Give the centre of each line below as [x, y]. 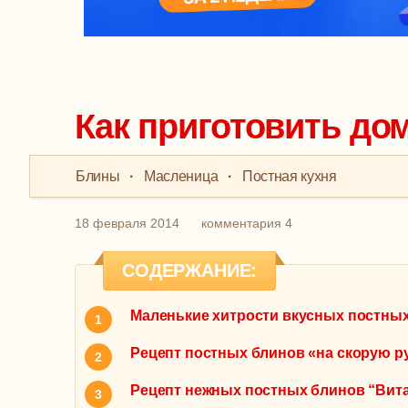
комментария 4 [247, 224]
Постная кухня [289, 177]
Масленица [181, 177]
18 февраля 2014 [127, 224]
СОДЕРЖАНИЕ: [190, 271]
